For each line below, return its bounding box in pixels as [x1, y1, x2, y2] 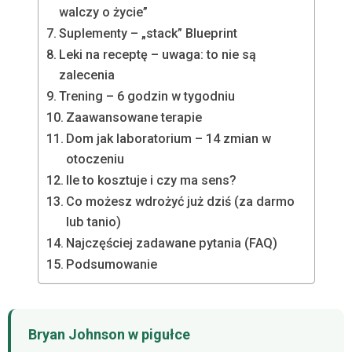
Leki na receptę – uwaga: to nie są [58, 46, 256, 62]
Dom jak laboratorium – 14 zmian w [65, 130, 271, 146]
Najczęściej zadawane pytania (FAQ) [65, 235, 277, 251]
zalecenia [58, 67, 115, 82]
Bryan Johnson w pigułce [28, 325, 190, 343]
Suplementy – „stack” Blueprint [58, 25, 237, 41]
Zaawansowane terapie [65, 109, 202, 125]
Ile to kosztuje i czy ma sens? [65, 172, 236, 188]
